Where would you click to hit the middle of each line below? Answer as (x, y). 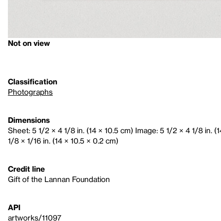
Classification (33, 81)
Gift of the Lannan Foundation (59, 179)
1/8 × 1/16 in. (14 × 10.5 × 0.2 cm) (63, 141)
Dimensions (29, 120)
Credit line (26, 169)
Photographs (30, 92)
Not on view (29, 43)
